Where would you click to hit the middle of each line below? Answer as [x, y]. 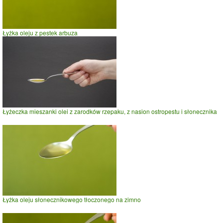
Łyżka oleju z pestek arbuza [40, 32]
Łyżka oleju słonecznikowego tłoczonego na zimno [72, 199]
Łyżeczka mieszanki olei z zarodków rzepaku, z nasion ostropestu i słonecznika [110, 111]
